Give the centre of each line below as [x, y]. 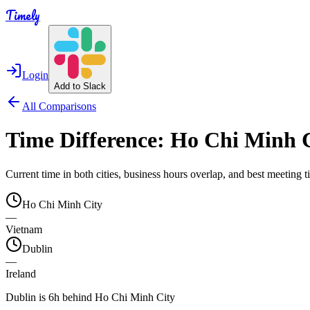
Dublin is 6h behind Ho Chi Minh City [90, 297]
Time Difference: [88, 140]
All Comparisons [59, 106]
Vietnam [24, 229]
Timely [23, 15]
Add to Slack [80, 86]
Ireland [21, 273]
